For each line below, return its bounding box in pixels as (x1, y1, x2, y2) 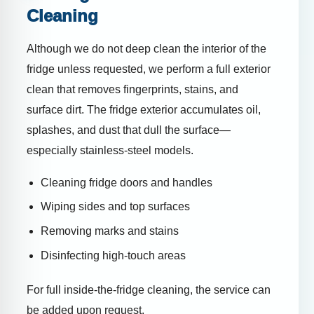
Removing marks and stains (41, 225, 179, 238)
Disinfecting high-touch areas (41, 249, 186, 261)
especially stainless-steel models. (27, 144, 193, 156)
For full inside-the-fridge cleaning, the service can (27, 283, 271, 296)
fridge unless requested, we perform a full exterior (27, 62, 271, 75)
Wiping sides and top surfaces (41, 200, 190, 213)
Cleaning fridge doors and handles (41, 176, 212, 189)
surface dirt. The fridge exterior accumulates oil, (27, 103, 261, 116)
